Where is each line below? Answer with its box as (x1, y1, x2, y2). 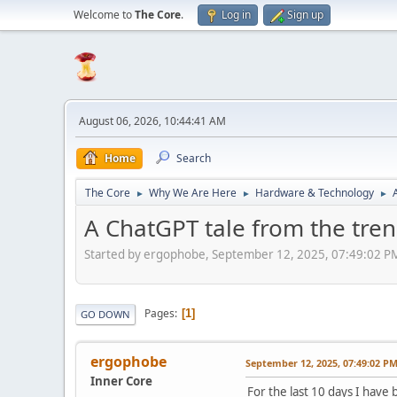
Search (176, 151, 211, 166)
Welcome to (74, 7, 135, 22)
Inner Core (90, 372, 152, 389)
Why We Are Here (149, 185, 237, 200)
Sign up (287, 7, 323, 22)
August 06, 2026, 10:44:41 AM (79, 113, 226, 128)
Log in (222, 7, 251, 22)
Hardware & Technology (255, 185, 374, 200)
